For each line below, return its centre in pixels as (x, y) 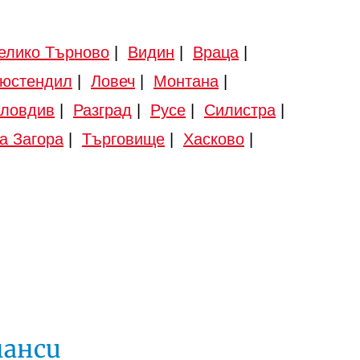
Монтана (186, 81)
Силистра (240, 110)
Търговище (123, 139)
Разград (102, 110)
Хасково (214, 139)
